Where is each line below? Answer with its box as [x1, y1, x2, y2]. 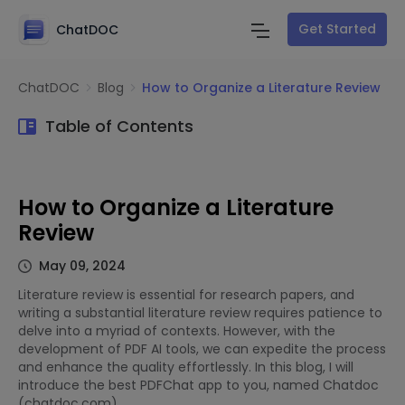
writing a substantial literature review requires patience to [18, 304, 382, 322]
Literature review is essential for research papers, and [18, 286, 354, 304]
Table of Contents [45, 115, 193, 137]
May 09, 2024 [39, 257, 126, 275]
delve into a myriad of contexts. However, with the [18, 322, 335, 340]
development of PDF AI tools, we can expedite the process [18, 340, 386, 358]
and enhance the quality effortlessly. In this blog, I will [18, 358, 353, 376]
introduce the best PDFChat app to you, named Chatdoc [18, 376, 379, 394]
